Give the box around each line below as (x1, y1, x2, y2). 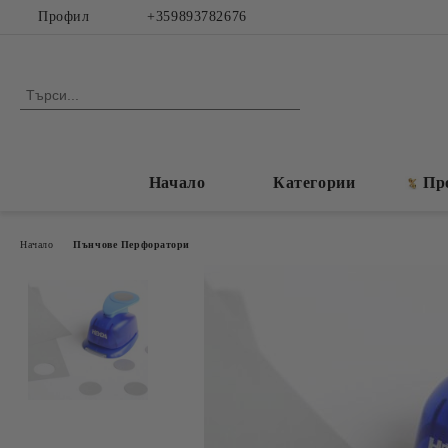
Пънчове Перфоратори (73, 238, 191, 250)
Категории (273, 174, 356, 191)
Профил (38, 9, 90, 24)
